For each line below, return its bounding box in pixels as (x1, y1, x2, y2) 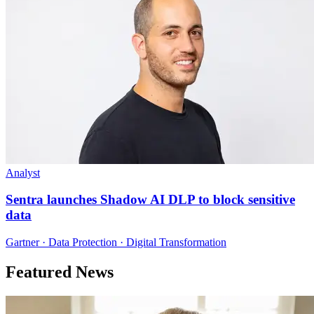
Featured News (6, 262, 114, 281)
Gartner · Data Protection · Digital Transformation (6, 236, 226, 249)
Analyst (6, 166, 40, 179)
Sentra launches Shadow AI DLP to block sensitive (6, 192, 295, 207)
